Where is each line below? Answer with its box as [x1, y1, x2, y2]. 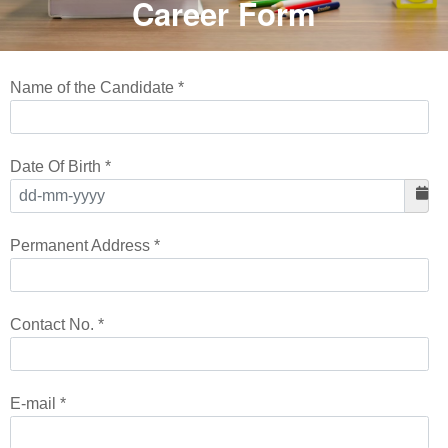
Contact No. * [10, 316, 105, 334]
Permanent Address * [10, 237, 161, 255]
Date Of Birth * [10, 158, 112, 176]
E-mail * [10, 395, 67, 413]
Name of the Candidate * [10, 79, 185, 97]
